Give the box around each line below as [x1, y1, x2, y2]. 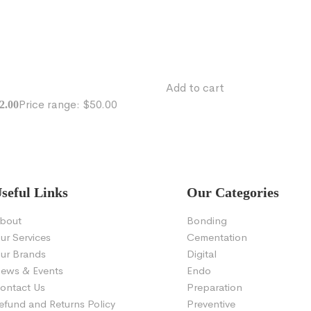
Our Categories [187, 185, 279, 201]
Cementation [187, 230, 247, 244]
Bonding [187, 214, 227, 228]
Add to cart [166, 81, 224, 96]
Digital [187, 247, 217, 261]
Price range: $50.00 [19, 97, 117, 112]
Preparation [187, 280, 242, 294]
